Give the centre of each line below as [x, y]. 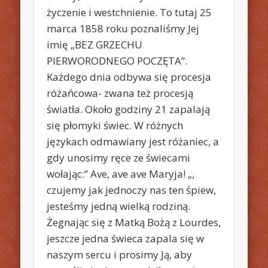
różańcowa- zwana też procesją [120, 93]
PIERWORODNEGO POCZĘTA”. [117, 60]
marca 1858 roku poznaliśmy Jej [123, 28]
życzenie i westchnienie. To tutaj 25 [130, 12]
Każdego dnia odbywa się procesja [129, 77]
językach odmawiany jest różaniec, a [133, 141]
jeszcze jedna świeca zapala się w [126, 238]
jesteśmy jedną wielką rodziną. [119, 206]
